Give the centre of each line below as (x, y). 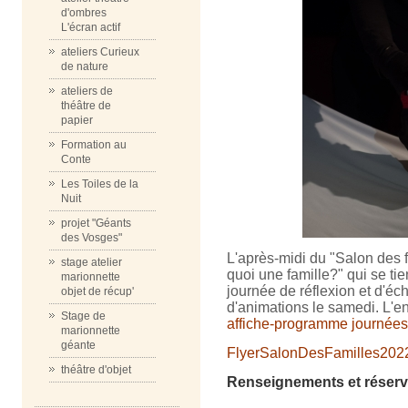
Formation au (94, 145)
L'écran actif (91, 27)
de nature (85, 66)
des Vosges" (92, 238)
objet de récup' (97, 291)
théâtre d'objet (96, 370)
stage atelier (92, 262)
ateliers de (87, 91)
